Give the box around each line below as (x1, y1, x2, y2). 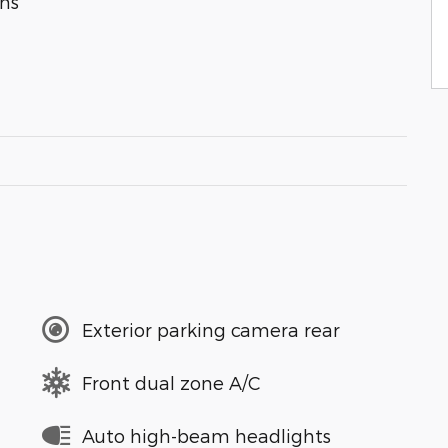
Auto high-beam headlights (82, 424, 331, 446)
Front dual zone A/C (82, 371, 261, 393)
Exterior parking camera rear (82, 318, 340, 340)
